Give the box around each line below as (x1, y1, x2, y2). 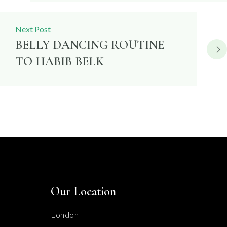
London (51, 210, 79, 219)
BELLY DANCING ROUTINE (15, 37, 164, 52)
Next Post (15, 24, 51, 34)
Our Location (51, 184, 116, 199)
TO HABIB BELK (15, 54, 104, 69)
